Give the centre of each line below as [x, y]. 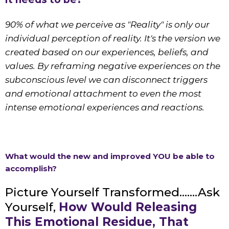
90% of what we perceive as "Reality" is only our [107, 25]
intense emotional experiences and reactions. [105, 108]
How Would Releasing [128, 207]
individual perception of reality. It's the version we [113, 39]
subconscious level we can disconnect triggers [106, 80]
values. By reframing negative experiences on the [113, 66]
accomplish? [31, 169]
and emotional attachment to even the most [103, 94]
